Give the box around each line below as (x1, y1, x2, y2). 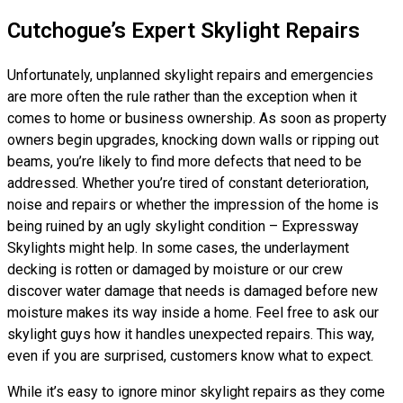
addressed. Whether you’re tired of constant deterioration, (7, 175, 369, 192)
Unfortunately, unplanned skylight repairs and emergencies (7, 67, 373, 84)
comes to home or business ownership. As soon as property (7, 110, 387, 127)
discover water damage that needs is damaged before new (7, 282, 378, 300)
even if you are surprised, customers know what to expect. (7, 347, 373, 364)
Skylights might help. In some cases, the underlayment (7, 239, 349, 256)
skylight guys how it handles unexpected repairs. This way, (7, 326, 374, 343)
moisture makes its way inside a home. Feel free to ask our (7, 304, 379, 321)
